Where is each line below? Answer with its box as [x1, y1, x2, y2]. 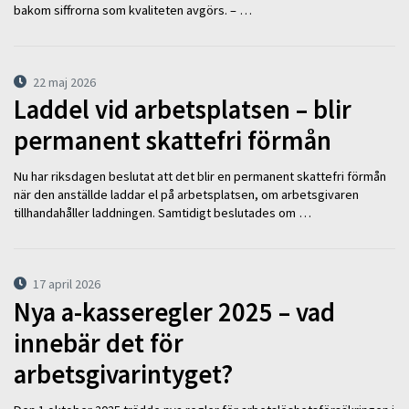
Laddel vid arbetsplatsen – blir [14, 93, 351, 127]
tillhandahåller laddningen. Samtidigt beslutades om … [14, 204, 311, 221]
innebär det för [14, 327, 184, 361]
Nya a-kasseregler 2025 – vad [14, 296, 335, 330]
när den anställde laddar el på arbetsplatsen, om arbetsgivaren [14, 185, 359, 203]
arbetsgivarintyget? [14, 358, 233, 392]
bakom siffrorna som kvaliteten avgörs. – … [14, 2, 252, 19]
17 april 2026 [33, 276, 101, 293]
